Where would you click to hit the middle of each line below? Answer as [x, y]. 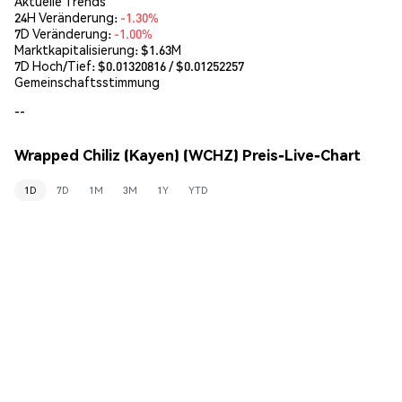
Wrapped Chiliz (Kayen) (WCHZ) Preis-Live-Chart [188, 155]
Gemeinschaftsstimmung [87, 81]
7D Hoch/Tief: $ [60, 65]
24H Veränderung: [67, 17]
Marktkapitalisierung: [78, 49]
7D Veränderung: [64, 33]
